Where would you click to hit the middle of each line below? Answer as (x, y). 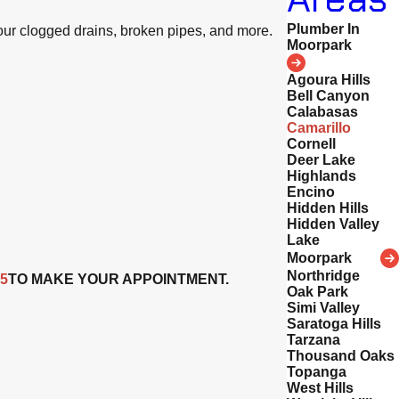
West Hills (320, 387)
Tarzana (313, 339)
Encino (310, 192)
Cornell (311, 144)
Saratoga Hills (334, 323)
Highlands (321, 176)
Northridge (323, 275)
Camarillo (318, 128)
